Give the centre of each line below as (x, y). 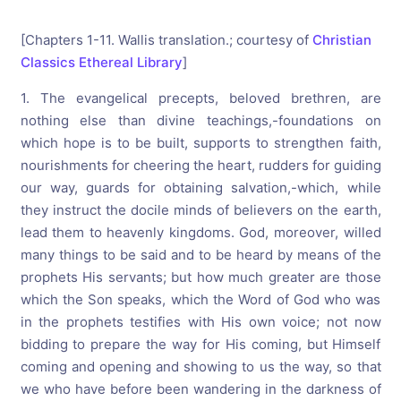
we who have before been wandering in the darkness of (200, 389)
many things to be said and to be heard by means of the (200, 255)
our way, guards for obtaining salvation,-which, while (200, 188)
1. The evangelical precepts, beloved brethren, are (200, 98)
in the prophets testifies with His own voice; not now (200, 322)
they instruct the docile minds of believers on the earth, (200, 210)
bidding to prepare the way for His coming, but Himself (200, 344)
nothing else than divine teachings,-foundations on (200, 120)
